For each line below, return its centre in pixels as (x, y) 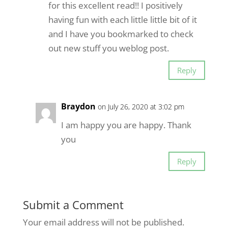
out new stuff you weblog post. (108, 48)
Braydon (78, 106)
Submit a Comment (73, 205)
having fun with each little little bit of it (122, 20)
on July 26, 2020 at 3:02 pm (141, 107)
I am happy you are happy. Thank (126, 125)
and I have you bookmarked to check (121, 34)
